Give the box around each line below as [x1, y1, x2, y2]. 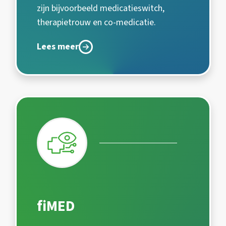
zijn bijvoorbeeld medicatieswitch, [37, 2, 164, 15]
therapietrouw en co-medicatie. [37, 16, 156, 29]
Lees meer [37, 40, 79, 53]
